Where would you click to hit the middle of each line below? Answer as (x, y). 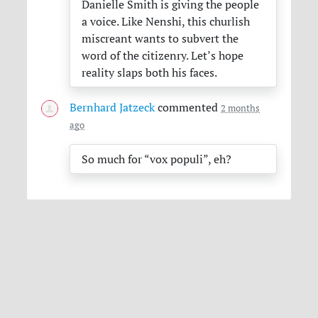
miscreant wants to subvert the (160, 39)
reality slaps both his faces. (150, 73)
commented (188, 108)
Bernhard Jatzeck (113, 108)
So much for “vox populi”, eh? (157, 159)
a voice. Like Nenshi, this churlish (166, 22)
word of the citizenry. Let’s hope (163, 56)
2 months (241, 108)
